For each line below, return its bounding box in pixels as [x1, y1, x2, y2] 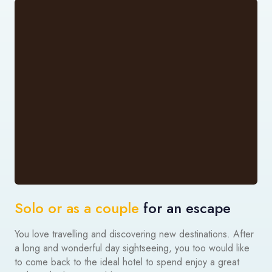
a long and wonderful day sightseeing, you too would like [15, 241, 250, 256]
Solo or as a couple [15, 197, 139, 219]
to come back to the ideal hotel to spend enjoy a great [15, 255, 239, 270]
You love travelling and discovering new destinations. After [15, 227, 254, 242]
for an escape [139, 197, 231, 219]
